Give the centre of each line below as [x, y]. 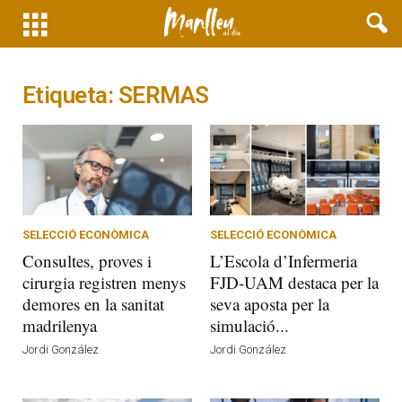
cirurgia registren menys [104, 282]
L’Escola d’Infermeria [284, 260]
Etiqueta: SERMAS [116, 95]
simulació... [249, 325]
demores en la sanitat [93, 303]
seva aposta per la [270, 303]
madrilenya [60, 325]
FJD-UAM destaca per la [294, 282]
